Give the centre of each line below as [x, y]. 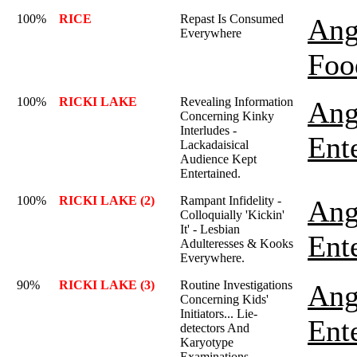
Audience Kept [218, 159]
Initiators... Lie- [219, 314]
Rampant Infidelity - [231, 200]
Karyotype [207, 342]
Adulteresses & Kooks [237, 243]
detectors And [215, 328]
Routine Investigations [236, 285]
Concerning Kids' [224, 299]
